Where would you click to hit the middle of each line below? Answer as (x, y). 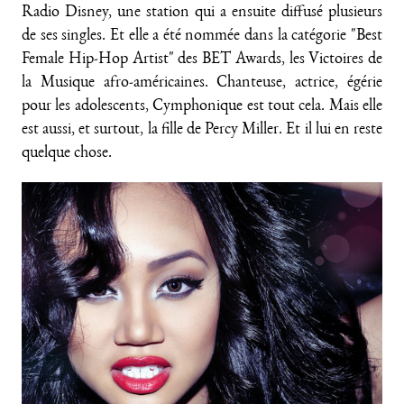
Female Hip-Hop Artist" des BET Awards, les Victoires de (202, 60)
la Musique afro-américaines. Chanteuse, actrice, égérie (202, 84)
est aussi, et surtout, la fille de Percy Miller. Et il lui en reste (202, 131)
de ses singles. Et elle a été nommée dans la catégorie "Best (202, 37)
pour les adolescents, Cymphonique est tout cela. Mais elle (202, 107)
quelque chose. (67, 154)
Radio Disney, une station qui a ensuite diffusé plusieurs (202, 14)
